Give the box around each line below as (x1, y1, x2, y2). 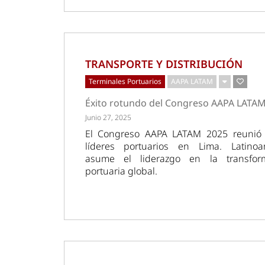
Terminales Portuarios (88, 76, 161, 87)
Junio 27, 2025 (85, 112, 131, 123)
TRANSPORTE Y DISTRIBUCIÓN (85, 57, 243, 72)
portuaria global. (85, 164, 157, 178)
